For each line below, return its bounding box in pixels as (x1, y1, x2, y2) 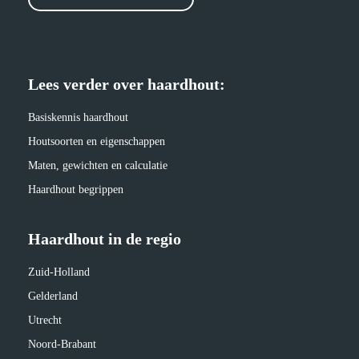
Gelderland (28, 290, 78, 302)
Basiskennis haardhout (28, 111, 128, 123)
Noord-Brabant (28, 338, 96, 350)
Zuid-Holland (28, 266, 90, 278)
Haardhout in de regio (28, 230, 181, 248)
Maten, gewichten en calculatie (28, 159, 167, 171)
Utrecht (28, 314, 62, 326)
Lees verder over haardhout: (28, 75, 225, 93)
